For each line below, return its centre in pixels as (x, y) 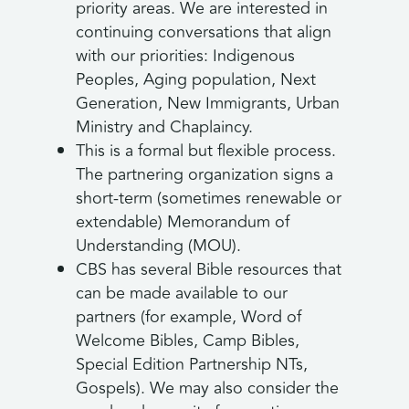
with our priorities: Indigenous (185, 56)
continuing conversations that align (203, 32)
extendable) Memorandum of (182, 222)
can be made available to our (181, 294)
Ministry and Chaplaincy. (164, 127)
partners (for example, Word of (188, 317)
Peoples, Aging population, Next (195, 80)
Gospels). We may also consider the (207, 388)
